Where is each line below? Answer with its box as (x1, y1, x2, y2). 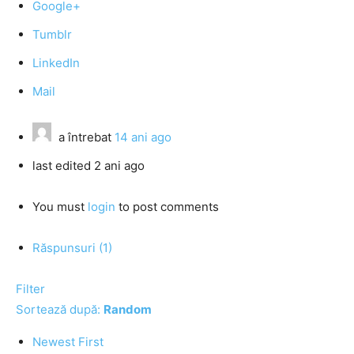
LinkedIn (32, 55, 80, 70)
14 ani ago (115, 130, 171, 145)
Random (104, 302, 152, 317)
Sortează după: (16, 302, 104, 317)
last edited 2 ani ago (32, 158, 145, 173)
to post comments (115, 199, 219, 214)
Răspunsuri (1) (32, 240, 112, 255)
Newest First (32, 334, 104, 349)
